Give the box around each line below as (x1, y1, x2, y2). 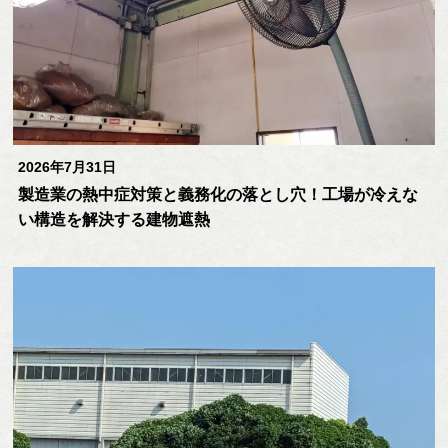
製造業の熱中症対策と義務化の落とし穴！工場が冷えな (18, 186, 419, 203)
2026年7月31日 (18, 159, 117, 175)
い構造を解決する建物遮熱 (18, 211, 211, 228)
